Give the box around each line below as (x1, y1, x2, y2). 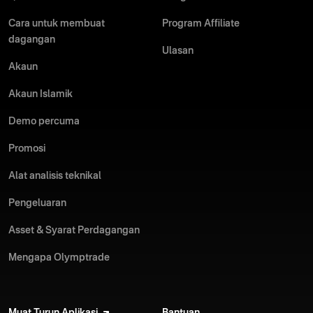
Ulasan (162, 46, 194, 56)
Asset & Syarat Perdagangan (8, 226, 140, 235)
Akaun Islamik (8, 89, 73, 99)
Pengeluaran (8, 198, 66, 208)
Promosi (8, 144, 45, 154)
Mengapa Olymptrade (8, 253, 110, 263)
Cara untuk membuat (8, 19, 105, 29)
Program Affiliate (162, 19, 240, 29)
